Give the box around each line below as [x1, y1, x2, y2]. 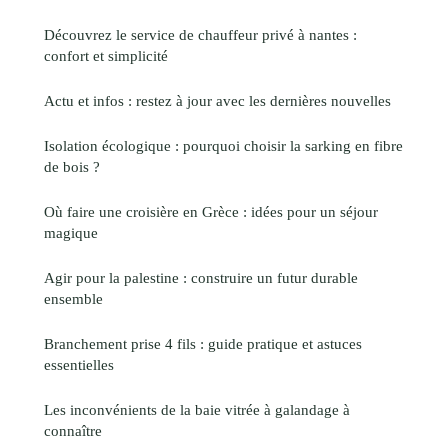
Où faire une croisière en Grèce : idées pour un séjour [44, 202, 378, 220]
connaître [44, 421, 102, 439]
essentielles [44, 355, 114, 373]
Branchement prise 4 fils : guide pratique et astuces [44, 334, 362, 352]
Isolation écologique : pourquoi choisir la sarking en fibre [44, 136, 403, 154]
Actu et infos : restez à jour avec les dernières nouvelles [44, 91, 391, 109]
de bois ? [44, 157, 100, 175]
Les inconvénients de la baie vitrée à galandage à [44, 400, 350, 418]
